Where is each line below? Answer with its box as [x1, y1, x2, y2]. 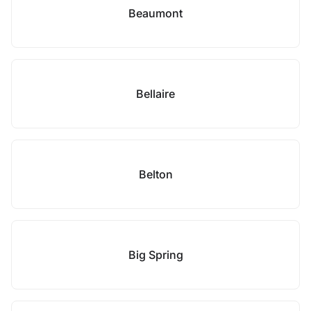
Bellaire [136, 87, 175, 101]
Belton [138, 167, 173, 181]
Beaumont [128, 6, 183, 20]
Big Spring [128, 248, 183, 262]
